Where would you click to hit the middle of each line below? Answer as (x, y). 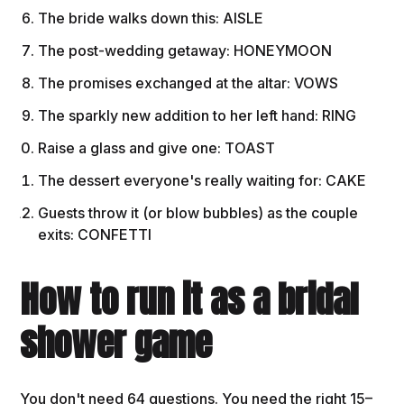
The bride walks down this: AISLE (151, 18)
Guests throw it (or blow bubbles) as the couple (198, 213)
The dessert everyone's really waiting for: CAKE (202, 181)
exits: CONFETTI (95, 235)
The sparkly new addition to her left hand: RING (197, 116)
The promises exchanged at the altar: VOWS (188, 83)
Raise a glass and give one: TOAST (157, 148)
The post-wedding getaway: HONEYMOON (185, 51)
